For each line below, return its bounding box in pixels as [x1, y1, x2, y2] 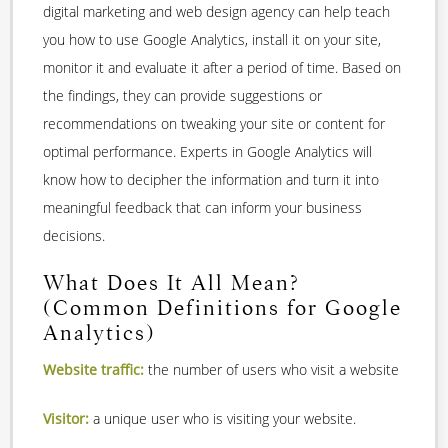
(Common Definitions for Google [43, 294, 402, 321]
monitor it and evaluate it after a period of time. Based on [43, 57, 401, 77]
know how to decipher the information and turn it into [43, 169, 379, 189]
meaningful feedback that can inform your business [43, 197, 362, 217]
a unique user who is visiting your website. [89, 409, 356, 429]
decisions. [43, 225, 105, 245]
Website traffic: [43, 360, 144, 380]
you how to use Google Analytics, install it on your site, [43, 29, 381, 49]
